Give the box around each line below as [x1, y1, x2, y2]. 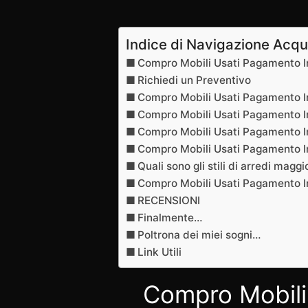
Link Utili [137, 245, 182, 259]
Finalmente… [137, 211, 203, 225]
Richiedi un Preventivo [137, 74, 252, 87]
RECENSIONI [137, 194, 201, 208]
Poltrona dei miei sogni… [137, 228, 261, 242]
